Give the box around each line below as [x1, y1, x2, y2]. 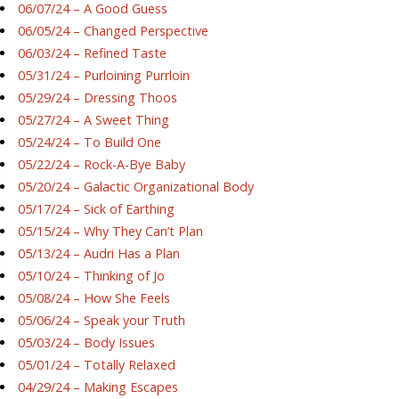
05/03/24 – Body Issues [18, 334, 156, 352]
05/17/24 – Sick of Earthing [18, 200, 175, 218]
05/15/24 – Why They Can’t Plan [18, 223, 204, 240]
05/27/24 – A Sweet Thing [18, 111, 170, 129]
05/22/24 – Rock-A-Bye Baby [18, 156, 186, 174]
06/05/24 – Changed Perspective [18, 22, 209, 40]
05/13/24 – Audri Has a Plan [18, 245, 181, 263]
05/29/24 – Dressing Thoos [18, 89, 178, 107]
